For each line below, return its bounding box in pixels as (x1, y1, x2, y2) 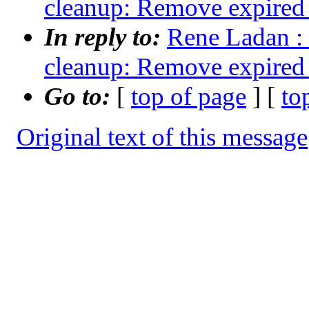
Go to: (44, 82, 117, 111)
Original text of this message (17, 123, 308, 152)
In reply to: (44, 23, 167, 52)
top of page (131, 82, 246, 111)
